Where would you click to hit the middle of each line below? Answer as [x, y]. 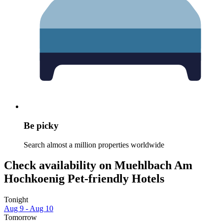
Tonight [16, 200]
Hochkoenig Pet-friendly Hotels [84, 179]
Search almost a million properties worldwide [94, 145]
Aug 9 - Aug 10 [29, 209]
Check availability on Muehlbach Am [98, 166]
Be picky [41, 125]
